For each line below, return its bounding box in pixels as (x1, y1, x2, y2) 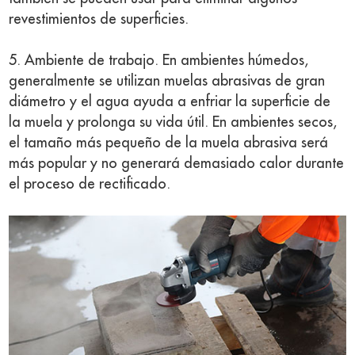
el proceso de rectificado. (9, 176, 171, 191)
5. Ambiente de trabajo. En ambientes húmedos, (9, 52, 309, 67)
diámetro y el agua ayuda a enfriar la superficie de (9, 94, 331, 109)
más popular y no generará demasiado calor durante (9, 155, 345, 170)
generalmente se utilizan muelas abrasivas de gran (9, 73, 326, 88)
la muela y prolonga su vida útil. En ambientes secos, (9, 114, 338, 129)
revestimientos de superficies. (9, 11, 189, 26)
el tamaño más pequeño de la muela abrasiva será (9, 135, 329, 150)
